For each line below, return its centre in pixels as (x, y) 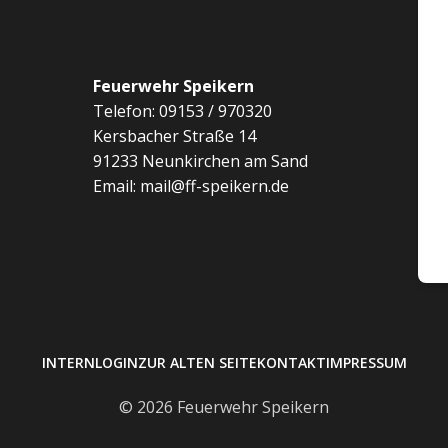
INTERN (68, 363)
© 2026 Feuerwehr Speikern (224, 407)
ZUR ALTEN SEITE (197, 363)
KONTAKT (291, 363)
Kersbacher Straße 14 (174, 136)
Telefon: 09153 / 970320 (182, 111)
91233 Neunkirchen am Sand (200, 161)
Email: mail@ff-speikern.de (190, 186)
